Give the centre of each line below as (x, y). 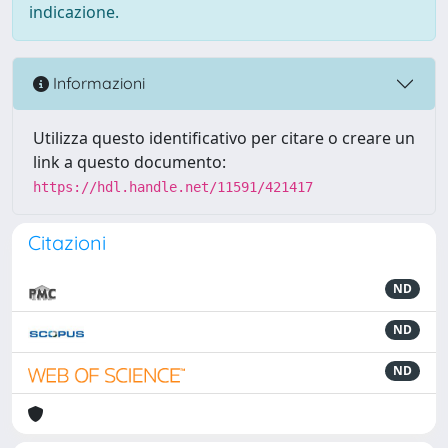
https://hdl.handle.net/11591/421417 (173, 186)
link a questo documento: (129, 161)
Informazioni (97, 83)
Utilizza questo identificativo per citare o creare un (224, 137)
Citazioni (67, 242)
